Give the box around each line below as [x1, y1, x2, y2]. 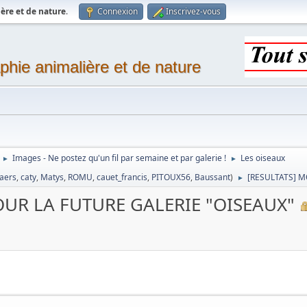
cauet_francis [97, 171, 148, 183]
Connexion [97, 5, 138, 17]
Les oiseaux [241, 152, 286, 164]
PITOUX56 [151, 171, 191, 183]
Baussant [195, 171, 231, 183]
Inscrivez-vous [166, 5, 221, 17]
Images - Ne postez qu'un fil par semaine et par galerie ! [12, 152, 227, 164]
